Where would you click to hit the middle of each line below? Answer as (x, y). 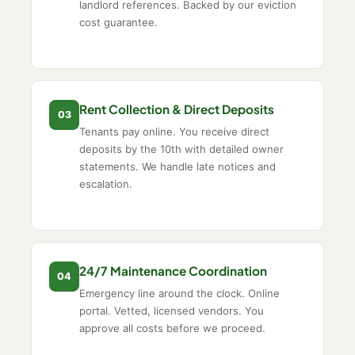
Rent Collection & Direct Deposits (177, 109)
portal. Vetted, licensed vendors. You (172, 311)
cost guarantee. (119, 23)
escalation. (106, 184)
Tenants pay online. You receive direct (175, 132)
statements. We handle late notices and (178, 167)
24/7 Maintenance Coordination (174, 270)
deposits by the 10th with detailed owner (182, 149)
